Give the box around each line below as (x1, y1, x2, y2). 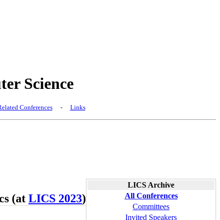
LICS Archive (128, 181, 174, 190)
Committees (133, 202, 169, 211)
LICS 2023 (28, 192, 82, 205)
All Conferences (124, 192, 178, 200)
